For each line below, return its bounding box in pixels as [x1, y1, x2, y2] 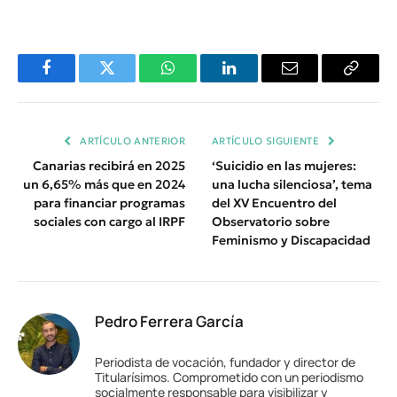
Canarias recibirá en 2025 [33, 157, 185, 174]
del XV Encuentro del [212, 194, 337, 211]
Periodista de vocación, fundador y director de [95, 353, 355, 370]
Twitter [105, 73, 152, 90]
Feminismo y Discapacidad [212, 231, 370, 248]
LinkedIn [227, 73, 286, 90]
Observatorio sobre [212, 213, 330, 230]
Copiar [349, 73, 393, 90]
